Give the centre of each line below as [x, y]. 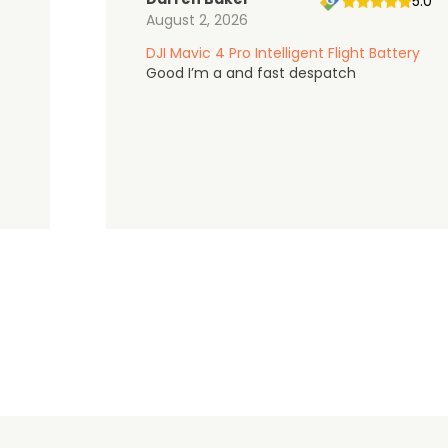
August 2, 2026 [197, 20]
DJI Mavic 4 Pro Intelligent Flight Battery [283, 53]
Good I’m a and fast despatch [251, 73]
